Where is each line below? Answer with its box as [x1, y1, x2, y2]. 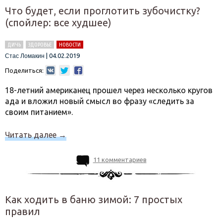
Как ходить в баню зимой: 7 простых [5, 194, 182, 205]
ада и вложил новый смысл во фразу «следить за [5, 97, 194, 106]
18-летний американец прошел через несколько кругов [5, 86, 213, 95]
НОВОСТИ [59, 41, 81, 48]
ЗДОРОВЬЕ [28, 41, 52, 48]
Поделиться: [5, 67, 44, 74]
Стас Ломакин [5, 53, 45, 59]
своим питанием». [5, 108, 73, 116]
